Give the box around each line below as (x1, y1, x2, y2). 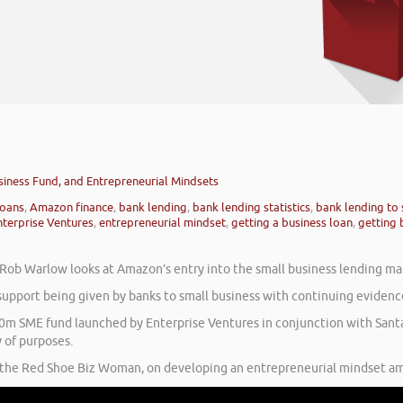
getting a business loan (231, 215, 353, 231)
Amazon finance (30, 200, 113, 216)
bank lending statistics (193, 200, 310, 216)
